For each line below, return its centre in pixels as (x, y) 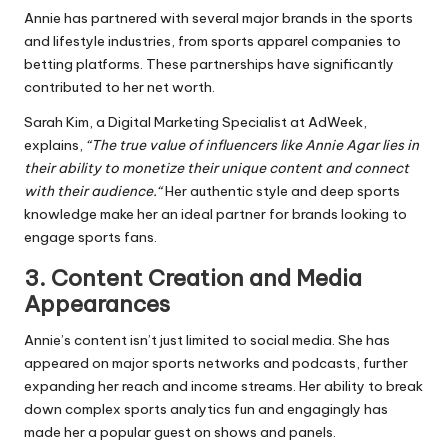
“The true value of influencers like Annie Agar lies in (252, 145)
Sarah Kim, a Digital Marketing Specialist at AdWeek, (195, 122)
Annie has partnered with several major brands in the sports (218, 18)
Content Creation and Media (206, 278)
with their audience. (90, 191)
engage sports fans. (90, 237)
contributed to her (85, 87)
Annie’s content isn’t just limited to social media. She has (207, 340)
